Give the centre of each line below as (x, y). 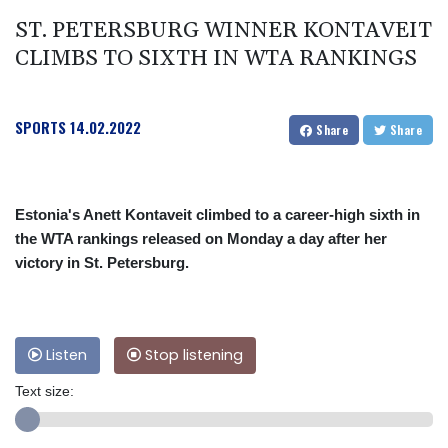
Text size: (44, 390)
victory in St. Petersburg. (102, 262)
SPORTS (40, 126)
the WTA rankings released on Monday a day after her (201, 238)
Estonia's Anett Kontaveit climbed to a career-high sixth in (217, 214)
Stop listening (192, 354)
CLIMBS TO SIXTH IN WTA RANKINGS (216, 58)
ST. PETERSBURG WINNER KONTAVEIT (223, 30)
